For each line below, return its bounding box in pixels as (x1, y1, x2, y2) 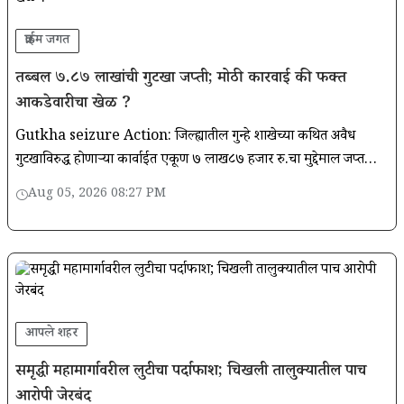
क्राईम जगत (25, 30, 69, 51)
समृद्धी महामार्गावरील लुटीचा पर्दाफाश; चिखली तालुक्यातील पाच (15, 359, 366, 385)
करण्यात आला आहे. (15, 172, 114, 196)
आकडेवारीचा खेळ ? (15, 91, 131, 117)
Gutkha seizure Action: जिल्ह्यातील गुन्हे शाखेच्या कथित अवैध (15, 125, 355, 149)
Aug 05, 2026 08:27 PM (28, 184, 166, 205)
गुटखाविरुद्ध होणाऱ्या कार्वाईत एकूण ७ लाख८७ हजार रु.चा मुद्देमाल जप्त (15, 149, 364, 172)
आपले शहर (25, 323, 78, 344)
